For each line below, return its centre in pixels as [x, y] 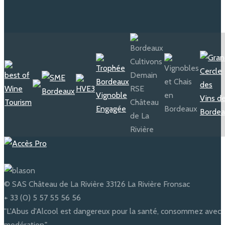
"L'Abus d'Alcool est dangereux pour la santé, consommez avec [113, 211]
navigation [35, 14]
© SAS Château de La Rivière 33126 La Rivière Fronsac [97, 184]
